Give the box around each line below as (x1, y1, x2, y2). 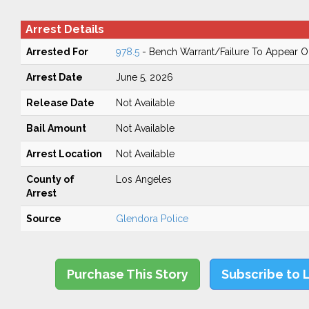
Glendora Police (115, 213, 188, 224)
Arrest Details (25, 23, 104, 36)
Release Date (26, 97, 94, 108)
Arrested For (26, 46, 88, 57)
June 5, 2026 (115, 72, 173, 83)
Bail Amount (26, 123, 86, 134)
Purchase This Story (67, 267, 189, 281)
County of (26, 174, 74, 185)
